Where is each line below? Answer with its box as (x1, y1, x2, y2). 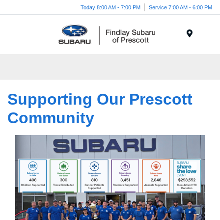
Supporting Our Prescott (7, 90, 192, 108)
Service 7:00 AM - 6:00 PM (149, 4, 212, 10)
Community (7, 109, 94, 127)
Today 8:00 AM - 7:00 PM (81, 4, 140, 10)
